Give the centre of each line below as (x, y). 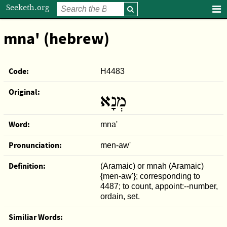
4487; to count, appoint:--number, (159, 186)
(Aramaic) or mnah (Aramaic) (152, 166)
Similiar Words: (35, 217)
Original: (24, 92)
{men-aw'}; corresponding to (150, 176)
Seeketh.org (27, 8)
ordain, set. (120, 196)
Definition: (27, 166)
